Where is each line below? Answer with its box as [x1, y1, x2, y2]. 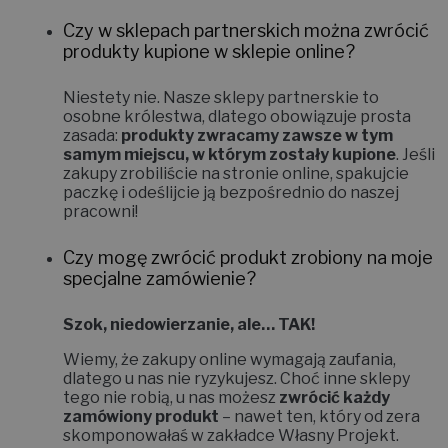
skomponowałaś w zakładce [63, 425, 278, 445]
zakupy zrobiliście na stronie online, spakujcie [63, 163, 409, 183]
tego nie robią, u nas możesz [63, 387, 279, 407]
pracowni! [63, 201, 138, 221]
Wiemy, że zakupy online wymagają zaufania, [63, 349, 396, 369]
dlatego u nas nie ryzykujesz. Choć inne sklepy [63, 368, 410, 388]
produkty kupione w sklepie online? [63, 40, 355, 62]
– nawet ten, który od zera [219, 406, 420, 426]
